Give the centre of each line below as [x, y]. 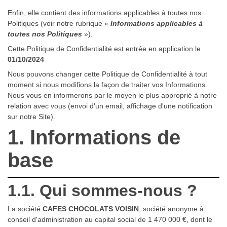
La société [25, 209]
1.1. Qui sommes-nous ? [102, 190]
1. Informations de [94, 138]
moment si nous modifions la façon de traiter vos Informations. [107, 85]
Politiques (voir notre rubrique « [59, 24]
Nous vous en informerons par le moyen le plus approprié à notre [112, 96]
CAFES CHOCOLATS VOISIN [91, 209]
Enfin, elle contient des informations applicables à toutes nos [104, 13]
